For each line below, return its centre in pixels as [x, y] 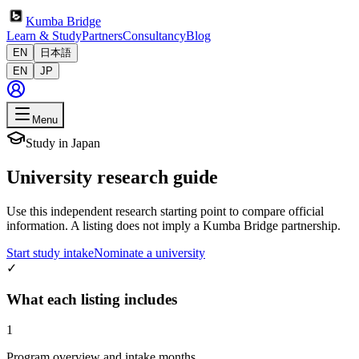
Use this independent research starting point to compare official [165, 211]
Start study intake [50, 252]
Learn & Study [44, 36]
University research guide [112, 177]
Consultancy [154, 36]
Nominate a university [149, 252]
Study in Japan [63, 143]
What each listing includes [92, 299]
